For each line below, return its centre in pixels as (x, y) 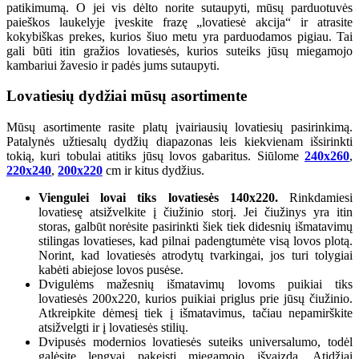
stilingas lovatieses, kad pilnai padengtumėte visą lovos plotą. (196, 241)
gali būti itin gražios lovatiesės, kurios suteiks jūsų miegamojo (179, 50)
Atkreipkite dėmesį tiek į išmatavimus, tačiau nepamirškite (196, 313)
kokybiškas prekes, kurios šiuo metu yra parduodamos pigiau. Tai (179, 36)
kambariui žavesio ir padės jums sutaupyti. (113, 65)
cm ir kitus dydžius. (153, 171)
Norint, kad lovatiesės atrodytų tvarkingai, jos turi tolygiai (196, 256)
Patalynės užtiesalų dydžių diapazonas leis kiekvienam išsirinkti (179, 142)
